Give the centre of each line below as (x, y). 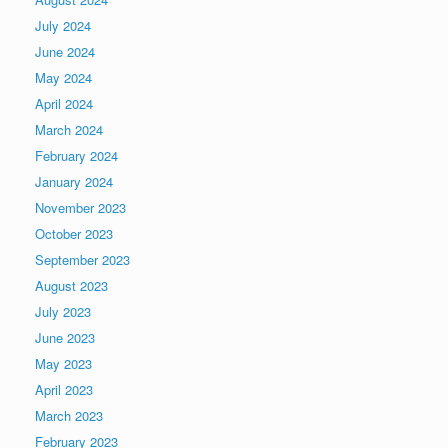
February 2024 (76, 155)
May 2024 (63, 77)
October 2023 (74, 233)
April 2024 (64, 103)
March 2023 (69, 415)
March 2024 (69, 129)
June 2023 (65, 337)
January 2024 (74, 181)
